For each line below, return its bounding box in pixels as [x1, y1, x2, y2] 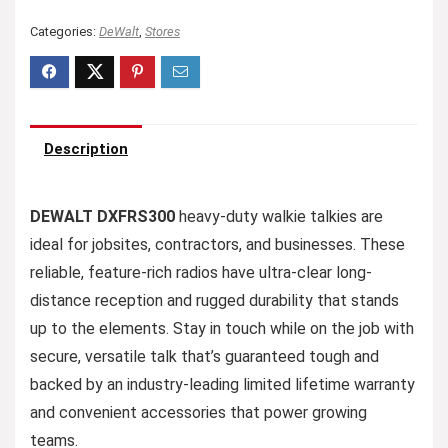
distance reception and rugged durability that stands [30, 291, 399, 310]
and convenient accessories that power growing [30, 403, 367, 422]
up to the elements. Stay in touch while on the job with [30, 319, 414, 338]
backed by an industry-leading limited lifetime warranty [30, 375, 415, 394]
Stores [145, 24, 180, 39]
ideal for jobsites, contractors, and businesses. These [30, 235, 405, 254]
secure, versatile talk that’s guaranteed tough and [30, 347, 379, 366]
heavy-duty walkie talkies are [175, 207, 383, 226]
